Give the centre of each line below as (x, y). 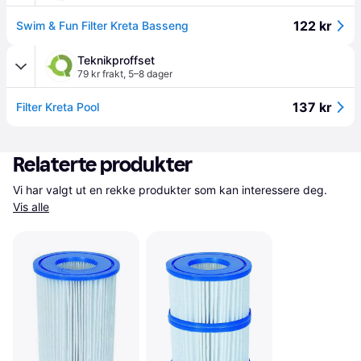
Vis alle (31, 207)
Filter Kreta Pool (58, 107)
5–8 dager (150, 74)
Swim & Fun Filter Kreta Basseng (102, 25)
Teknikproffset (116, 60)
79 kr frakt (100, 74)
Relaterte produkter (103, 165)
